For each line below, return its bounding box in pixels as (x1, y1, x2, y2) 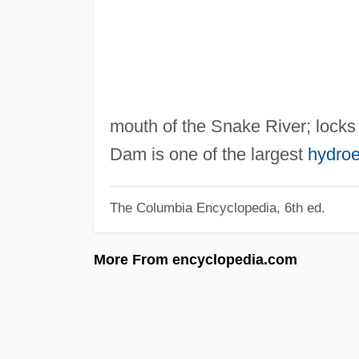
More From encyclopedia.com (94, 251, 297, 268)
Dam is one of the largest (109, 143, 308, 164)
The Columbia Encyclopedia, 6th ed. (109, 200, 325, 216)
